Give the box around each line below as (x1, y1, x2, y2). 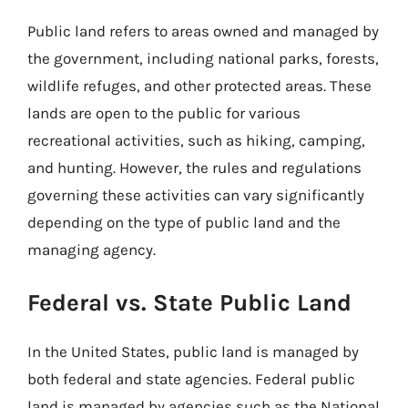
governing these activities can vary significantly (27, 186, 364, 204)
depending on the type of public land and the (27, 213, 341, 231)
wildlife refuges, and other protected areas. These (27, 76, 372, 95)
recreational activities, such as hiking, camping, (27, 131, 365, 149)
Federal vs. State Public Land (27, 288, 352, 317)
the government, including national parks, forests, (27, 49, 379, 67)
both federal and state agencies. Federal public (27, 369, 355, 388)
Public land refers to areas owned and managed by (27, 22, 379, 40)
